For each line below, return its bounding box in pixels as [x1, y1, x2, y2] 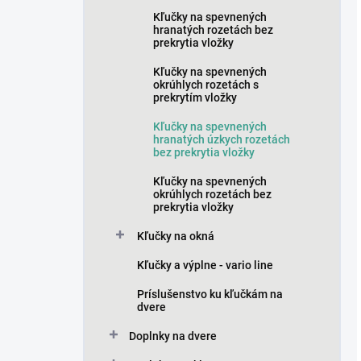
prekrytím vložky [153, 91, 237, 104]
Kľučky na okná [137, 230, 214, 243]
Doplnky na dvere [129, 330, 217, 342]
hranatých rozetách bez [153, 23, 273, 36]
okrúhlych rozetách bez [153, 188, 272, 201]
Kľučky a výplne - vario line [137, 259, 273, 272]
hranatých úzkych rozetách [153, 133, 290, 146]
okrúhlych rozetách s [153, 78, 259, 91]
